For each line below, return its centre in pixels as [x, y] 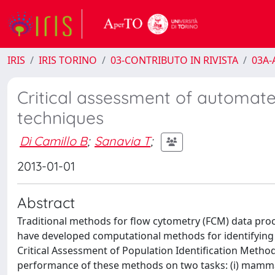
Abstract [46, 203]
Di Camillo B [53, 141]
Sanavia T [122, 141]
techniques [60, 118]
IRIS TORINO [68, 60]
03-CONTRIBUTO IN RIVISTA [174, 60]
